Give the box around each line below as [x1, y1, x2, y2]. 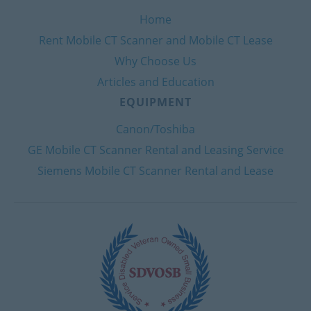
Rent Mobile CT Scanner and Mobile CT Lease [38, 32, 273, 48]
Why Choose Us [115, 53, 196, 69]
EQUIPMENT [119, 94, 192, 110]
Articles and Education [96, 74, 215, 90]
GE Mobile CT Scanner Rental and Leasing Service [27, 142, 284, 158]
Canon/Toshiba [116, 121, 195, 137]
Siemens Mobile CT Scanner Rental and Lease [37, 162, 274, 178]
